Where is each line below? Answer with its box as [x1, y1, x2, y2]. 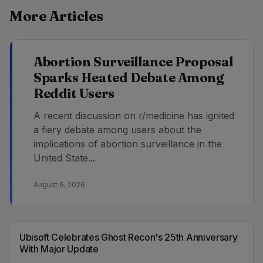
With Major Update [19, 243, 99, 255]
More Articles [9, 8, 103, 25]
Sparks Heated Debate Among [33, 69, 224, 86]
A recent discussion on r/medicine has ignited [33, 110, 234, 122]
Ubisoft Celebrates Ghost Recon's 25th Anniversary [19, 231, 238, 244]
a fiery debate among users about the [33, 124, 201, 136]
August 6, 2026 [33, 180, 85, 190]
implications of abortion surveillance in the [33, 138, 222, 150]
